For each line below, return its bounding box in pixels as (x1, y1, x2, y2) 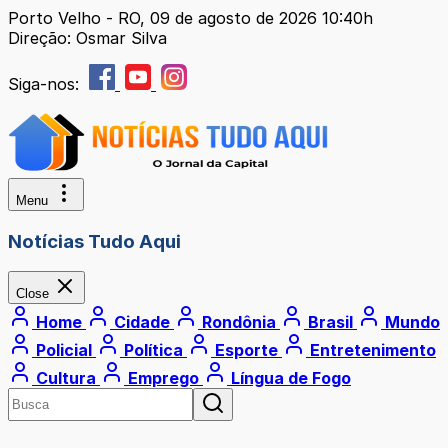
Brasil (304, 312, 357, 333)
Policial (32, 340, 96, 361)
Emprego (124, 368, 203, 389)
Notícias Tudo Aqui (8, 229, 181, 253)
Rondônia (198, 312, 280, 333)
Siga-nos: (8, 74, 84, 94)
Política (120, 340, 187, 361)
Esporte (211, 340, 282, 361)
